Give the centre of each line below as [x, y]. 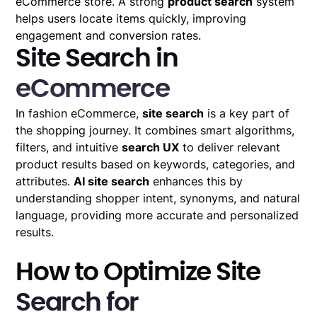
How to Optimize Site [138, 272]
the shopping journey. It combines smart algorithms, [155, 130]
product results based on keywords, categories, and [156, 164]
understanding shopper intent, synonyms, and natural [158, 198]
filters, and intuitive [69, 147]
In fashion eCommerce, [79, 113]
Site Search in [97, 58]
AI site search [112, 181]
